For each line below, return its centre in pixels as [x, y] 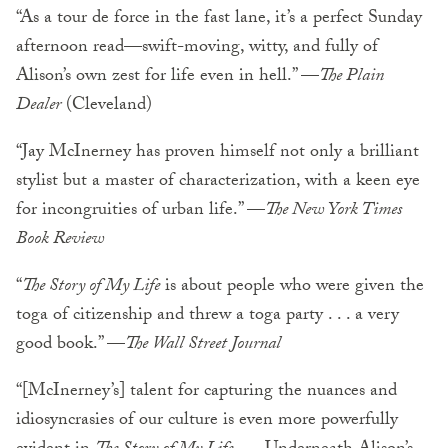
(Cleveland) [106, 106]
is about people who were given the [292, 287]
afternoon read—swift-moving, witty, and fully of [197, 48]
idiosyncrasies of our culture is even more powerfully [207, 421]
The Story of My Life [91, 287]
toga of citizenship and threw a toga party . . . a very [207, 316]
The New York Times [333, 211]
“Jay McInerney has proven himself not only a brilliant [217, 153]
